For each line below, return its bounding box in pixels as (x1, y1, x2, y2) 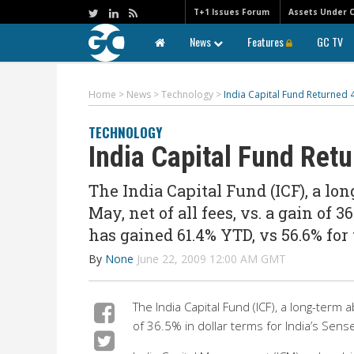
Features (247, 33, 286, 50)
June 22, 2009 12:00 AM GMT (137, 251, 286, 266)
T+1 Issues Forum (194, 6, 269, 17)
